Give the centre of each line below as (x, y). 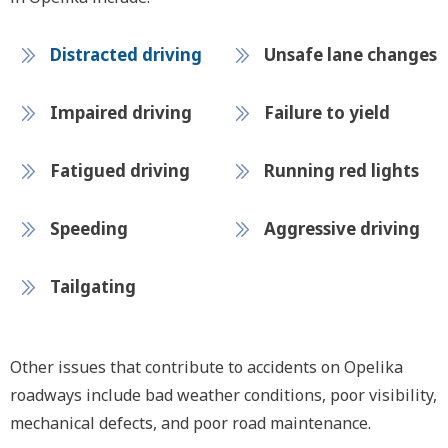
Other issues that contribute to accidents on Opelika (206, 367)
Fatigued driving (120, 170)
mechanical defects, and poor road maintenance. (190, 423)
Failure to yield (327, 112)
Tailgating (93, 286)
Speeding (89, 228)
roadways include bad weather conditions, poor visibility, (223, 395)
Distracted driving (126, 54)
